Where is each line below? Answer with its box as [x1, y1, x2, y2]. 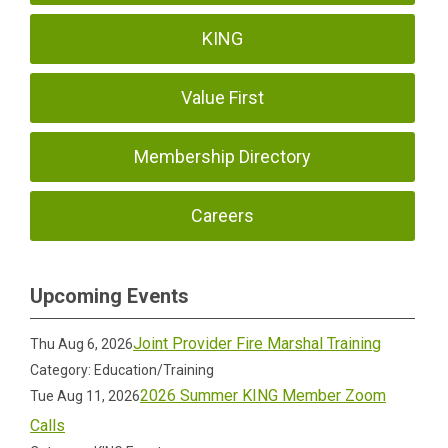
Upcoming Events [30, 284, 189, 308]
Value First [181, 87, 265, 108]
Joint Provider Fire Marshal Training [133, 334, 382, 353]
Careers [191, 205, 255, 226]
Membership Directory [134, 146, 312, 167]
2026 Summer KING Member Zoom [140, 386, 387, 405]
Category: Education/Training [30, 362, 215, 378]
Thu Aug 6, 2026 [30, 336, 134, 352]
